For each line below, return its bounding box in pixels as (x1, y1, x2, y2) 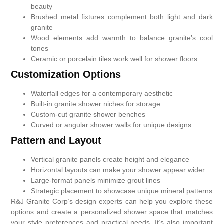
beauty (31, 2, 53, 10)
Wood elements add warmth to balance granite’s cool (31, 33, 213, 42)
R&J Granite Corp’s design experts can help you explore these (11, 197, 213, 205)
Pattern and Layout (11, 134, 102, 146)
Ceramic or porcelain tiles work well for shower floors (31, 54, 198, 63)
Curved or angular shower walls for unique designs (31, 120, 192, 129)
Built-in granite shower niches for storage (31, 99, 161, 108)
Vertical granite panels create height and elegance (31, 155, 190, 163)
